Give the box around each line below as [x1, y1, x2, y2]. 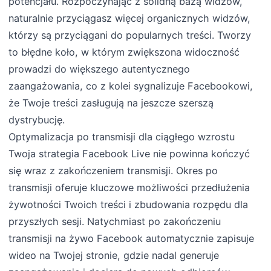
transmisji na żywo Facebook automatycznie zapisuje [8, 232, 255, 245]
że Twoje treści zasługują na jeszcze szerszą [8, 97, 214, 109]
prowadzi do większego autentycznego [8, 63, 191, 76]
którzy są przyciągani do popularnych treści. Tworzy [8, 29, 252, 42]
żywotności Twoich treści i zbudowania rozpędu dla [8, 198, 249, 211]
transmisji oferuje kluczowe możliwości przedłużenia [8, 181, 250, 194]
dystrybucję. [8, 114, 65, 126]
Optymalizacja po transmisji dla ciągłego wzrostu [8, 131, 235, 143]
